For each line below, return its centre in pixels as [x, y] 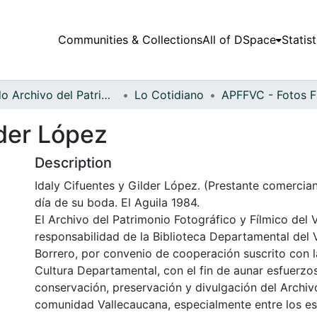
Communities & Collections [130, 40]
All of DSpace [239, 40]
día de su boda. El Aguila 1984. [117, 202]
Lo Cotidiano [169, 94]
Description [73, 162]
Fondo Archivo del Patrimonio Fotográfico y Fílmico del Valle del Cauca [106, 94]
